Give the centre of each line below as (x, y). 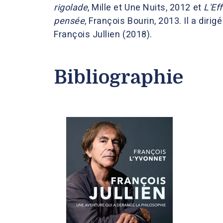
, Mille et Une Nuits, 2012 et (146, 7)
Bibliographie (118, 77)
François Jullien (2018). (103, 34)
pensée (69, 21)
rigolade (71, 7)
